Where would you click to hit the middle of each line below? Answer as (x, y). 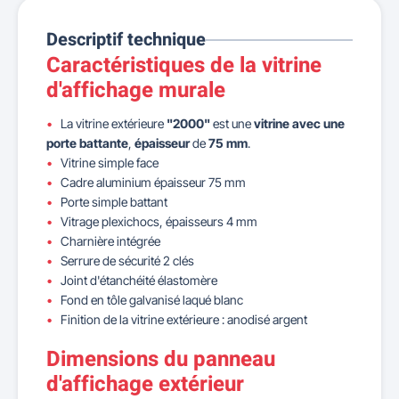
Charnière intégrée (110, 241)
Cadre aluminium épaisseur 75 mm (153, 182)
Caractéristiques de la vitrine (184, 65)
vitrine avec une (299, 123)
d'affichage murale (136, 90)
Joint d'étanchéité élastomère (139, 280)
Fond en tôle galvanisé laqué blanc (152, 300)
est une (232, 123)
